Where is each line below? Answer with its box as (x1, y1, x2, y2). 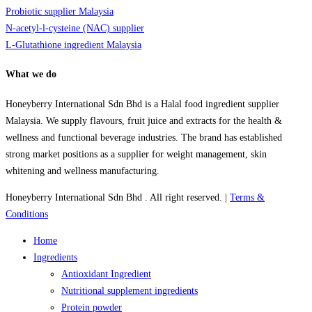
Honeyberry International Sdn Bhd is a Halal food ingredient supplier (6, 99, 279, 110)
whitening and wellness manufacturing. (6, 166, 159, 177)
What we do (6, 69, 56, 80)
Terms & (230, 192, 265, 203)
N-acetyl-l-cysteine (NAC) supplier (6, 22, 144, 33)
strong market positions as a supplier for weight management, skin (6, 149, 267, 160)
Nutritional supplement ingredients (61, 286, 198, 297)
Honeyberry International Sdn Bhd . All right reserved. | (6, 192, 230, 203)
